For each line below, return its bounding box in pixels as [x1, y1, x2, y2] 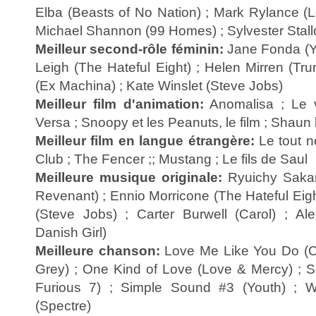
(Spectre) [35, 298, 91, 313]
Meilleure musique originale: [35, 169, 228, 185]
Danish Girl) [35, 224, 107, 240]
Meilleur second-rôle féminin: [35, 41, 224, 56]
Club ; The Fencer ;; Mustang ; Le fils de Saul [35, 151, 308, 166]
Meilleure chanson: [35, 243, 160, 258]
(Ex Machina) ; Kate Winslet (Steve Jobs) [35, 78, 283, 93]
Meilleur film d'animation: [35, 96, 204, 111]
